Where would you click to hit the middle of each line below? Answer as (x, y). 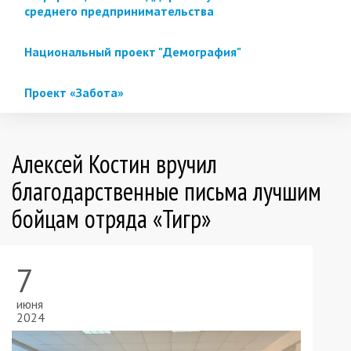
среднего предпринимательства (119, 11)
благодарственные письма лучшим (166, 191)
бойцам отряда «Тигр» (111, 218)
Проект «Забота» (74, 92)
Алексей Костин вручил (114, 163)
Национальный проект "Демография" (133, 51)
